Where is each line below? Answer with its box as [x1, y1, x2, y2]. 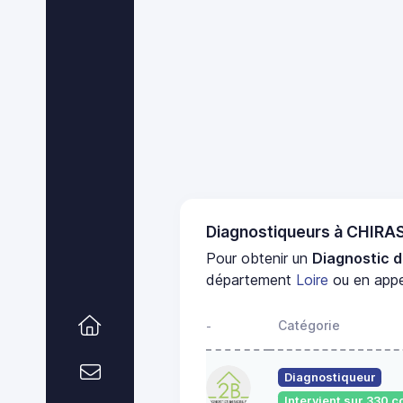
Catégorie [278, 317, 340, 333]
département [206, 270, 297, 289]
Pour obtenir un [206, 248, 313, 267]
